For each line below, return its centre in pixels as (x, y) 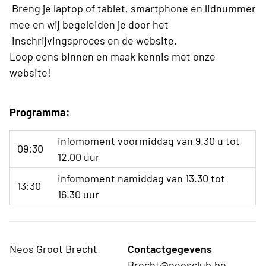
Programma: (40, 113)
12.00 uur (79, 157)
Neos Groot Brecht (53, 249)
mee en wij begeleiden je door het (89, 25)
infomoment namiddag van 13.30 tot (141, 178)
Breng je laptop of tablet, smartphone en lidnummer (133, 9)
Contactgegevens (170, 249)
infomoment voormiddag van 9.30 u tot (149, 141)
